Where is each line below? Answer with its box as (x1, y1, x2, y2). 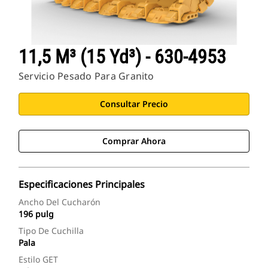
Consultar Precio (100, 98, 168, 110)
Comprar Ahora (102, 135, 166, 147)
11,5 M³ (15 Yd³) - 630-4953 (19, 45, 226, 69)
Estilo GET (19, 254, 58, 266)
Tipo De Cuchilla (19, 225, 84, 237)
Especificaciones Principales (19, 178, 145, 191)
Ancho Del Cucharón (19, 196, 100, 208)
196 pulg (19, 208, 54, 220)
